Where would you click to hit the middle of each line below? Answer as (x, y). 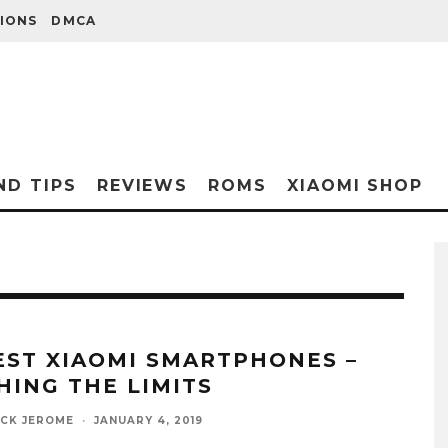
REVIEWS (142, 185)
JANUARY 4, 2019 (148, 420)
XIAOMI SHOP (355, 185)
